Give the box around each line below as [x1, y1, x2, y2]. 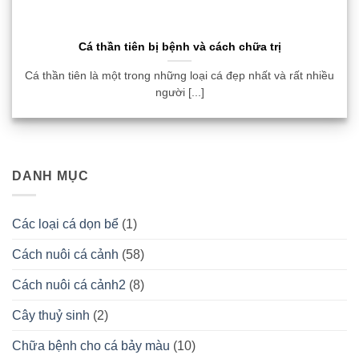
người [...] [155, 87, 204, 99]
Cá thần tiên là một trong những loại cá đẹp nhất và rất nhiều [25, 70, 334, 83]
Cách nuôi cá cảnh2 [12, 278, 126, 292]
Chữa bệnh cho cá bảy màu [12, 339, 170, 353]
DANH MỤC [12, 168, 89, 183]
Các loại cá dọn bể [12, 217, 119, 232]
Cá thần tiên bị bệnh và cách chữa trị [78, 41, 281, 54]
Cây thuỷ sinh [12, 309, 90, 323]
